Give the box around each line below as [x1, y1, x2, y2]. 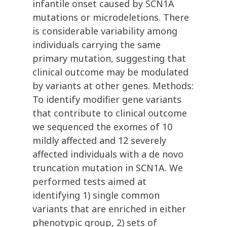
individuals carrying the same [32, 39, 161, 51]
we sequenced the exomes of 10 [32, 121, 172, 133]
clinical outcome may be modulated [32, 66, 188, 79]
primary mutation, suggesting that [32, 52, 186, 65]
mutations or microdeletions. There [32, 11, 189, 24]
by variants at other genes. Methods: [32, 80, 194, 92]
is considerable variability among [32, 25, 177, 37]
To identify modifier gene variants [32, 93, 181, 106]
